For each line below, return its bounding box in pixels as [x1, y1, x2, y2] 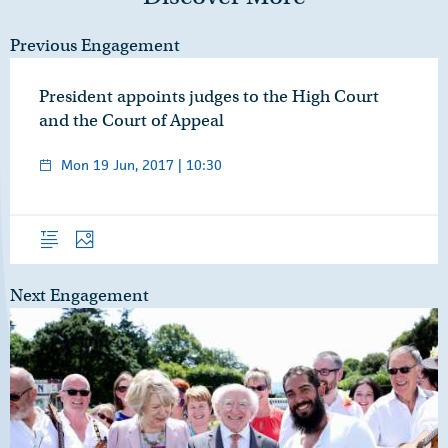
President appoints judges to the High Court [39, 86, 379, 108]
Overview [32, 216, 95, 237]
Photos [67, 216, 116, 237]
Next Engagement [10, 285, 149, 307]
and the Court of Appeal [39, 110, 224, 132]
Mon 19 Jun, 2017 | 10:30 [61, 156, 222, 175]
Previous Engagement [10, 35, 180, 57]
